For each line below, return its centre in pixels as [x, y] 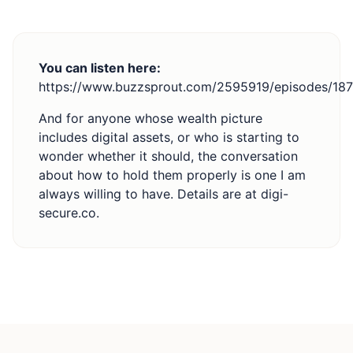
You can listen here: [100, 68]
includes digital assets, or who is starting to [169, 137]
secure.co [67, 213]
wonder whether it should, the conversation [168, 156]
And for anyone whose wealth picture [150, 118]
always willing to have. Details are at [150, 194]
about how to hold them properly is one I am [172, 175]
